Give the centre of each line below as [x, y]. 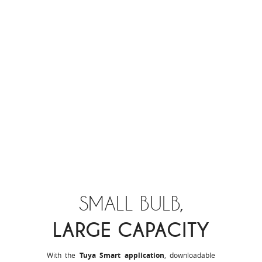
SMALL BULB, [131, 204]
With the [63, 255]
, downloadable [190, 255]
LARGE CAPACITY [131, 231]
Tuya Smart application [122, 256]
